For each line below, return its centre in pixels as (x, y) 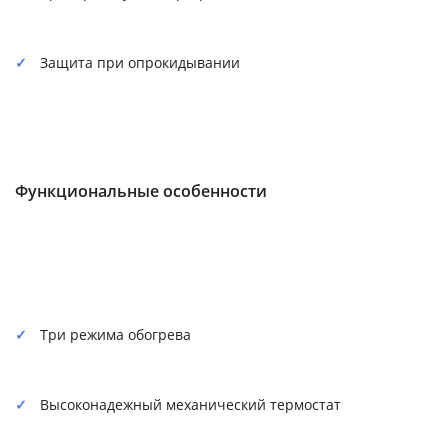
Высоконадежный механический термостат (190, 404)
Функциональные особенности (141, 190)
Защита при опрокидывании (140, 62)
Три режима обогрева (115, 334)
